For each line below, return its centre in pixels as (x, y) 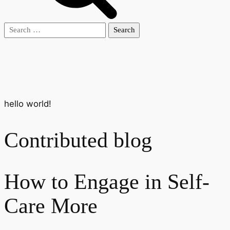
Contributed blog (78, 140)
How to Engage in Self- (107, 182)
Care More (51, 206)
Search (18, 28)
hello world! (28, 104)
